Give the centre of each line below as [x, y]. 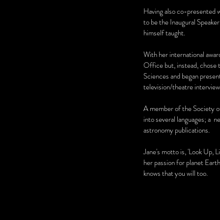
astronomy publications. [177, 130]
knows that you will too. [176, 173]
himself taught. [164, 33]
